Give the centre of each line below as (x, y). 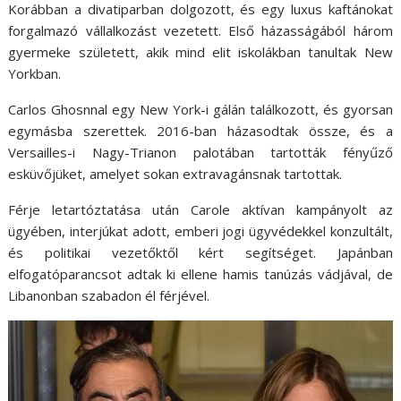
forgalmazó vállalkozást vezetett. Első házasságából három (200, 30)
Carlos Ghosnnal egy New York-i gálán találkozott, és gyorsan (200, 109)
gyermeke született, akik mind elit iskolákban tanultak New (200, 51)
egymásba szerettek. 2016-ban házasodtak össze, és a (200, 130)
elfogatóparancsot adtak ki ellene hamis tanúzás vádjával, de (200, 273)
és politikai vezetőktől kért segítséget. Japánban (200, 252)
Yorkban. (35, 73)
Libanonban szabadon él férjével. (109, 295)
